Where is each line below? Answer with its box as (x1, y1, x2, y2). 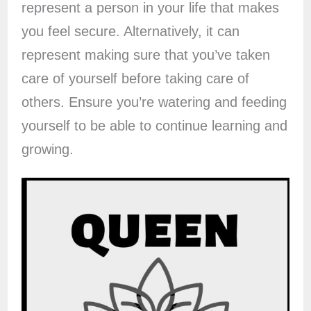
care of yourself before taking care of (21, 71, 249, 87)
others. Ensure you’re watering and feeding (21, 94, 287, 110)
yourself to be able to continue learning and (21, 118, 287, 134)
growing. (21, 142, 74, 158)
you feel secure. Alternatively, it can (21, 24, 239, 40)
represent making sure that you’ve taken (21, 47, 270, 63)
